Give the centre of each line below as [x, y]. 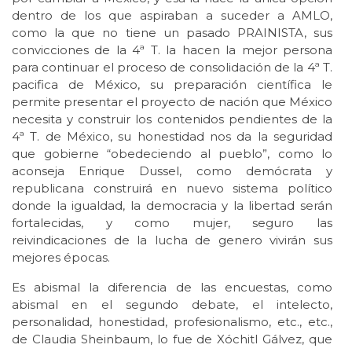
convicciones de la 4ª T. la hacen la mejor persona [172, 50]
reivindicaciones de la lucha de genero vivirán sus [172, 240]
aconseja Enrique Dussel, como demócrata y [172, 171]
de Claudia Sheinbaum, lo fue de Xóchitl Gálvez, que [172, 339]
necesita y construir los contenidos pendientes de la [172, 119]
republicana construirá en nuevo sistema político [172, 189]
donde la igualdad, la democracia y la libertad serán [172, 206]
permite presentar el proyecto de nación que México [172, 102]
